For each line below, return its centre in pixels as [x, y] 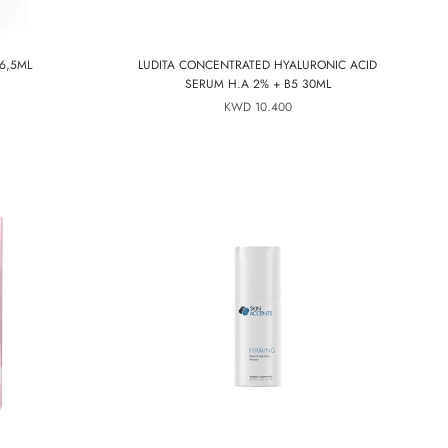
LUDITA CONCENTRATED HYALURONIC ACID [257, 65]
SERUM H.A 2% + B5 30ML [257, 84]
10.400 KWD [273, 107]
